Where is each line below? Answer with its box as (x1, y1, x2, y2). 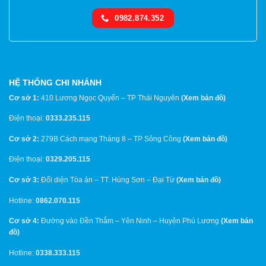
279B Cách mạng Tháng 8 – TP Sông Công (39, 134, 183, 143)
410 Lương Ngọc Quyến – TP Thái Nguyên (39, 93, 181, 102)
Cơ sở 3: (9, 176, 39, 185)
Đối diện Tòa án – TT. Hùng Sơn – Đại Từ (39, 176, 176, 185)
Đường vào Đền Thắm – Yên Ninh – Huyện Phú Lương (39, 217, 221, 226)
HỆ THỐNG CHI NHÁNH (9, 78, 102, 88)
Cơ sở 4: (9, 217, 39, 226)
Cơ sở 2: (9, 134, 39, 143)
